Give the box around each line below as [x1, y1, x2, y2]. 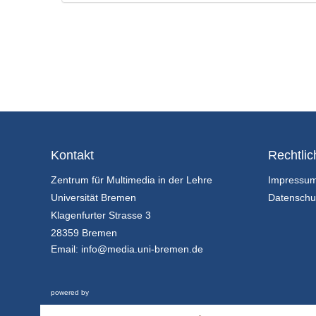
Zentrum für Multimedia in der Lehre [51, 174, 212, 186]
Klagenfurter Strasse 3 [51, 209, 151, 221]
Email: [51, 243, 81, 255]
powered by [51, 288, 89, 297]
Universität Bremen [51, 192, 136, 204]
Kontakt [51, 148, 94, 163]
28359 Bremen [51, 227, 117, 239]
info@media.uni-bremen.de [81, 243, 203, 255]
